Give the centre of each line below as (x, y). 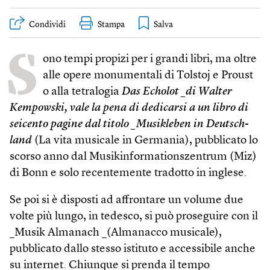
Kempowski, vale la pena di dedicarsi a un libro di (129, 108)
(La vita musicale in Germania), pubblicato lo (145, 141)
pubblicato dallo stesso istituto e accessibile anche (133, 250)
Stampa (111, 25)
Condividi (47, 25)
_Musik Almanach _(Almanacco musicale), (116, 233)
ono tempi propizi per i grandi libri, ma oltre (150, 60)
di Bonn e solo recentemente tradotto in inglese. (128, 174)
